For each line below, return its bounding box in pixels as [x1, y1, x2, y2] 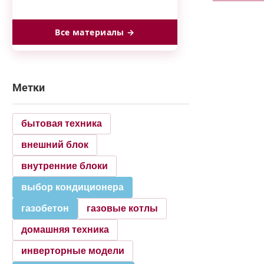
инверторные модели [21, 246, 124, 256]
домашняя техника [21, 225, 109, 235]
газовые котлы [87, 203, 158, 213]
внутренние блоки [21, 161, 108, 171]
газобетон [21, 203, 69, 213]
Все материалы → [55, 27, 135, 38]
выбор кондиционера [21, 182, 124, 192]
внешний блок [21, 140, 88, 150]
